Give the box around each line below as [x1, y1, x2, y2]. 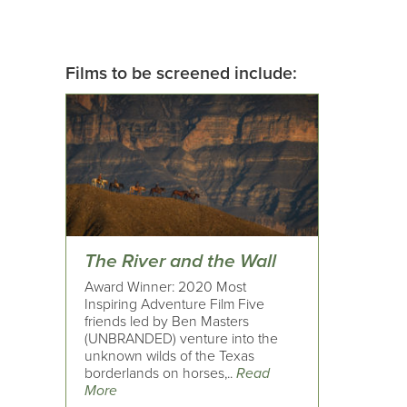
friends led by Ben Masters [84, 312, 249, 331]
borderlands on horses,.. [84, 363, 236, 382]
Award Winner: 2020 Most [84, 277, 246, 296]
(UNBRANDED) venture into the [84, 329, 278, 348]
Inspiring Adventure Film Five [84, 294, 264, 313]
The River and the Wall [84, 250, 276, 273]
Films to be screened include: [65, 63, 297, 85]
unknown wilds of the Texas [84, 346, 254, 365]
